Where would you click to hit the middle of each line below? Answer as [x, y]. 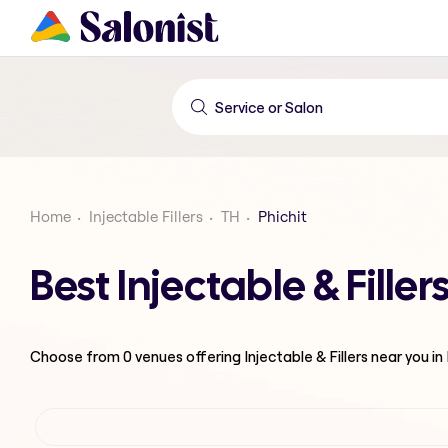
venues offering [188, 356]
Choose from [76, 356]
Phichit [282, 216]
